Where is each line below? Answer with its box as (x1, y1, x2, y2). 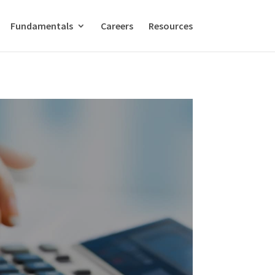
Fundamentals (10, 20, 73, 32)
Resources (148, 20, 193, 32)
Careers (100, 20, 133, 32)
